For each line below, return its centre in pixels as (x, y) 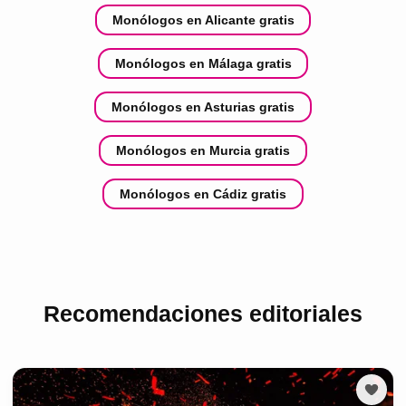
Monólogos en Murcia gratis (203, 151)
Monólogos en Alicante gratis (203, 20)
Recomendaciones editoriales (203, 314)
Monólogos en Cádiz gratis (203, 194)
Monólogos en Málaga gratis (203, 64)
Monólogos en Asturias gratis (203, 107)
